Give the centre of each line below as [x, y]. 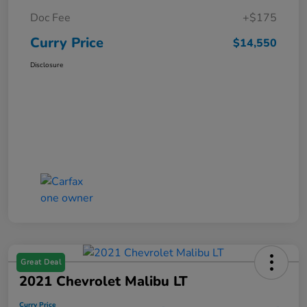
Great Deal [41, 262]
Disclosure [47, 65]
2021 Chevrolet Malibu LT [103, 282]
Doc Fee [50, 18]
